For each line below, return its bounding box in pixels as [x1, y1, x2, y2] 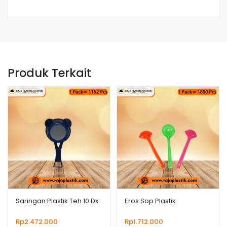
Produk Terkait [8, 65, 91, 82]
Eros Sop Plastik [125, 196, 176, 206]
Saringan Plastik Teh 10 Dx [16, 196, 98, 206]
